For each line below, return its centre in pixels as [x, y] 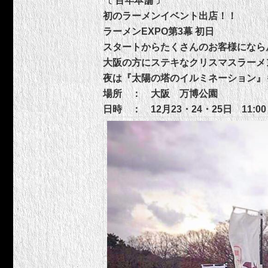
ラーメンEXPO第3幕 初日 [159, 31]
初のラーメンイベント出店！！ [170, 16]
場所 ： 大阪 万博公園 [160, 94]
